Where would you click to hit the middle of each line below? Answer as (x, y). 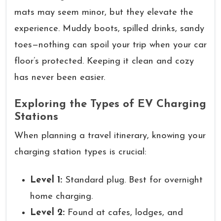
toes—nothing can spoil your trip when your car (110, 45)
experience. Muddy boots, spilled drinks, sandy (109, 29)
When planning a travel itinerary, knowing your (110, 136)
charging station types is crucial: (80, 152)
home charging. (61, 197)
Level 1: (46, 180)
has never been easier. (60, 78)
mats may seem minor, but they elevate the (104, 13)
